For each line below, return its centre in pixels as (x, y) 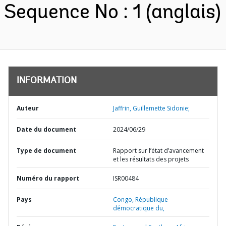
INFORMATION (47, 81)
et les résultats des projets (151, 159)
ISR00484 (126, 178)
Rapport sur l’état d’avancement (158, 151)
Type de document (46, 151)
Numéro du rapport (48, 178)
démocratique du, (139, 208)
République (152, 200)
